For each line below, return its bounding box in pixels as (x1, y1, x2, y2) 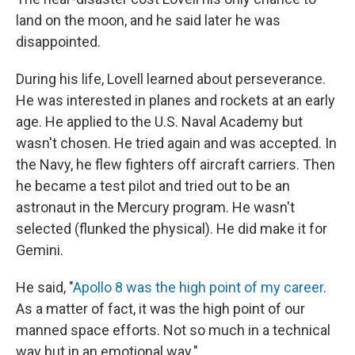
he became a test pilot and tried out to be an (16, 177, 290, 194)
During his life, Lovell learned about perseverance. (16, 71, 326, 87)
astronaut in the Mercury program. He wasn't (16, 199, 295, 216)
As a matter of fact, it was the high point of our (16, 300, 305, 317)
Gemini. (16, 242, 63, 258)
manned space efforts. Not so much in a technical (16, 322, 330, 338)
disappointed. (16, 33, 101, 50)
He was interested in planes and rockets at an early (16, 92, 335, 109)
